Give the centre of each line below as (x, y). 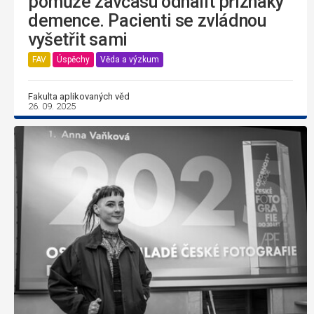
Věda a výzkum (130, 60)
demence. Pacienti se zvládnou (147, 20)
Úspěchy (73, 60)
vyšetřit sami (78, 39)
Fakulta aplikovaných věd (79, 96)
